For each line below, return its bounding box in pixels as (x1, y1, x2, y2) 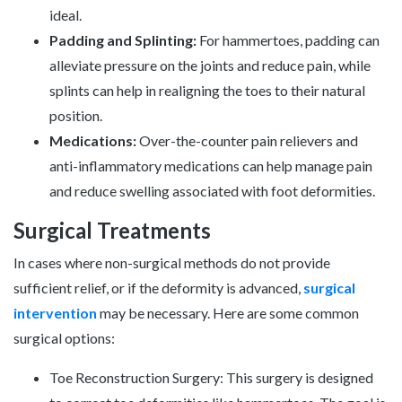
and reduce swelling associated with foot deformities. (49, 181, 375, 199)
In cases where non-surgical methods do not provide (13, 253, 330, 271)
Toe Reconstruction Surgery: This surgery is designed (49, 368, 373, 386)
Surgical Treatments (13, 216, 211, 243)
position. (49, 106, 102, 124)
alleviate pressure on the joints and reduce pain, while (49, 56, 371, 74)
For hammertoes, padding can (197, 31, 380, 48)
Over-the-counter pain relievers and (136, 131, 358, 149)
